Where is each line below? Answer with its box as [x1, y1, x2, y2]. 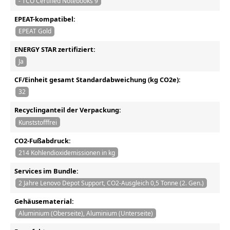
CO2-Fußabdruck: [14, 136, 71, 145]
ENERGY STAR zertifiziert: [14, 45, 95, 54]
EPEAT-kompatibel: [14, 14, 75, 24]
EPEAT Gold [18, 27, 51, 36]
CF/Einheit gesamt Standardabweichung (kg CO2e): [14, 75, 181, 85]
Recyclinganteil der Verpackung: [14, 105, 121, 115]
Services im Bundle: [14, 166, 79, 176]
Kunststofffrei [18, 118, 57, 127]
